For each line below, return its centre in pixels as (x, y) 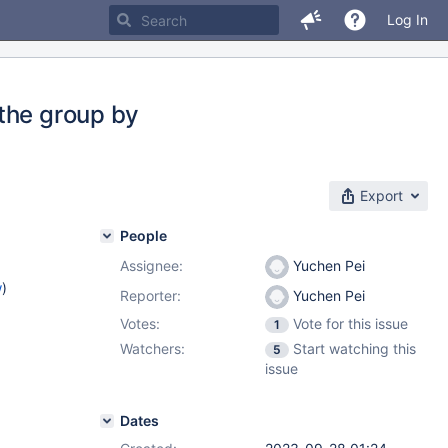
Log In (407, 19)
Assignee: (151, 265)
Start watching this (354, 348)
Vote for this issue (350, 323)
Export (381, 195)
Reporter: (150, 295)
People (143, 235)
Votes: (140, 323)
